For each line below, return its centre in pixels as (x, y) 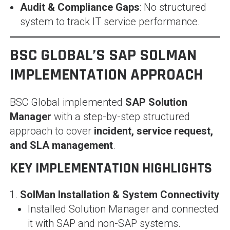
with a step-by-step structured (120, 116)
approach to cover (52, 131)
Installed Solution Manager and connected (123, 209)
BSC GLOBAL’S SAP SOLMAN (103, 55)
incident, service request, (153, 131)
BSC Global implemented (67, 102)
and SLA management (61, 145)
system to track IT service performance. (110, 21)
